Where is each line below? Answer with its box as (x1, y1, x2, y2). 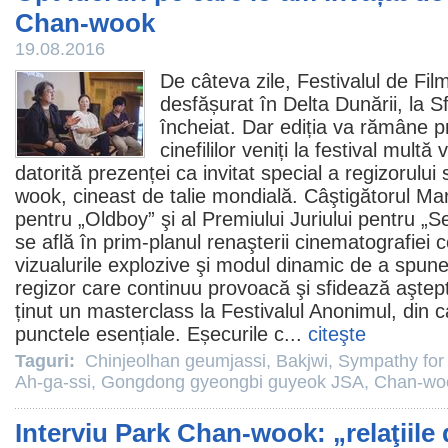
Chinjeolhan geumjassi (85, 351, 266, 371)
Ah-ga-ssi (15, 372, 91, 392)
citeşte (308, 323, 366, 345)
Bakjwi (276, 351, 328, 371)
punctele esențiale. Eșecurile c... (15, 323, 308, 345)
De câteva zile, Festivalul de (160, 70, 414, 92)
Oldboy (85, 208, 148, 230)
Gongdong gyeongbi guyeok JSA (101, 372, 364, 392)
